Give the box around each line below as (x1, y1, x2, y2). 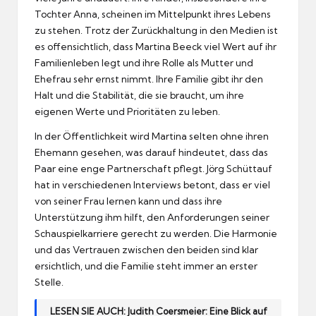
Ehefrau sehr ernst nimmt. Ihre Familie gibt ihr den (35, 73, 263, 85)
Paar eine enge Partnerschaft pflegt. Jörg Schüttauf (35, 162, 272, 174)
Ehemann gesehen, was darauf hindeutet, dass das (35, 146, 268, 158)
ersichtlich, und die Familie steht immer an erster (35, 260, 257, 272)
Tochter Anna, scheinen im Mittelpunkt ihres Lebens (35, 8, 271, 20)
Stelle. (35, 276, 63, 288)
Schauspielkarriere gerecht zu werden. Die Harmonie (35, 227, 277, 239)
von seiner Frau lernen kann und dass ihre (35, 195, 222, 207)
